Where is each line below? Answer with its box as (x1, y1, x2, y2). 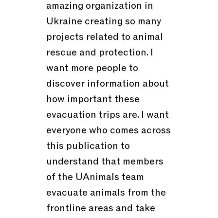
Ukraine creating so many (46, 15, 161, 28)
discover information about (46, 77, 169, 91)
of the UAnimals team (46, 171, 144, 184)
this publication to (46, 140, 130, 153)
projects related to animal (46, 31, 163, 44)
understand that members (46, 155, 163, 168)
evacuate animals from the (46, 186, 166, 200)
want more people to (46, 62, 138, 75)
